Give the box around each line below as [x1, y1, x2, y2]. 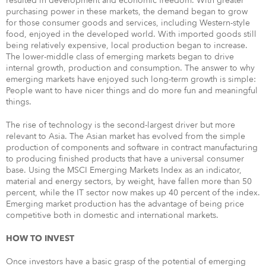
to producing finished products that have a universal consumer [6, 153, 244, 164]
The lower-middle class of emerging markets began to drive [6, 50, 234, 62]
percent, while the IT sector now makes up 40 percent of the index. [6, 186, 260, 198]
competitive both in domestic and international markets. [6, 209, 218, 221]
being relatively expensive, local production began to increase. [6, 39, 248, 51]
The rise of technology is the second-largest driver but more [6, 119, 235, 131]
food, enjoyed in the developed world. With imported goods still [6, 28, 256, 40]
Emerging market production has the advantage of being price [6, 198, 244, 210]
